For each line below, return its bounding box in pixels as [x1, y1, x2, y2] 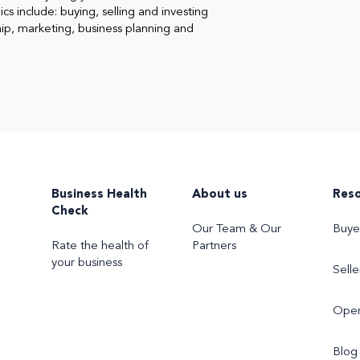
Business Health [51, 188, 147, 201]
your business [51, 256, 122, 269]
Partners [192, 239, 236, 252]
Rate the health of [51, 239, 149, 252]
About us [192, 188, 247, 201]
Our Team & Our [192, 223, 281, 235]
